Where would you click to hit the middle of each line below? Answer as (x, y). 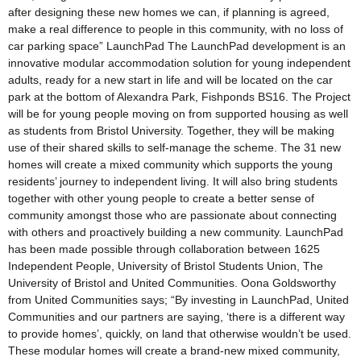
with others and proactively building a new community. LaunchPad (176, 232)
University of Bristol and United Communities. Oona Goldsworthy (172, 282)
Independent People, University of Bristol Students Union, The (166, 266)
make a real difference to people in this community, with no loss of (176, 29)
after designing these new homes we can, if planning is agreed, (169, 12)
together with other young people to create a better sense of (161, 198)
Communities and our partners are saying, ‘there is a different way (176, 316)
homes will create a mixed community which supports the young (170, 164)
